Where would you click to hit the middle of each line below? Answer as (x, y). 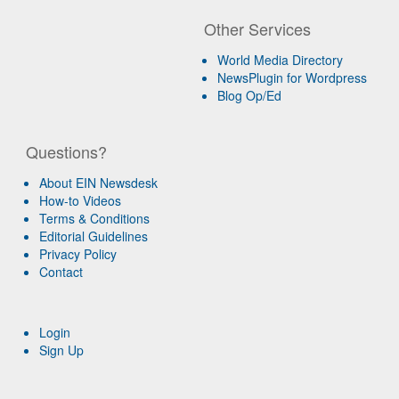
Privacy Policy (78, 253)
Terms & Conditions (95, 218)
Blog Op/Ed (250, 95)
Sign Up (62, 350)
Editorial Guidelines (94, 236)
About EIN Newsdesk (99, 182)
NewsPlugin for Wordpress (293, 77)
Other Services (258, 28)
